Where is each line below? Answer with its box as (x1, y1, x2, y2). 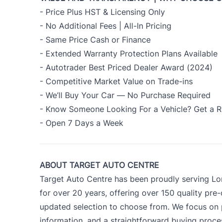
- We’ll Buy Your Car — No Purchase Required (40, 90, 211, 100)
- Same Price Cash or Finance (40, 34, 151, 45)
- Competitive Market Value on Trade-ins (40, 76, 193, 86)
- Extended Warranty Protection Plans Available (40, 48, 218, 58)
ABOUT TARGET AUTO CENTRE (40, 160, 159, 170)
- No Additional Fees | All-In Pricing (40, 20, 171, 31)
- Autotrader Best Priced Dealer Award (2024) (40, 62, 213, 72)
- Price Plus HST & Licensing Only (40, 6, 165, 17)
